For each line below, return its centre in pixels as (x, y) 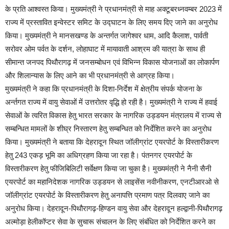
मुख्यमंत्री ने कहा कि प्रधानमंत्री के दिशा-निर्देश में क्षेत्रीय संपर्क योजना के (104, 89)
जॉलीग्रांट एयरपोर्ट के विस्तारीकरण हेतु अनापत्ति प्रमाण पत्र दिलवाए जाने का (107, 195)
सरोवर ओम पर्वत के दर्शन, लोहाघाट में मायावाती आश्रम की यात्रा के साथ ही (105, 49)
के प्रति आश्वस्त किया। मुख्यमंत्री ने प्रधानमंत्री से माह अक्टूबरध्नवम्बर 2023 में (113, 9)
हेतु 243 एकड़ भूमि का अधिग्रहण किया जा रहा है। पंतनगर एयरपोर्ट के (99, 155)
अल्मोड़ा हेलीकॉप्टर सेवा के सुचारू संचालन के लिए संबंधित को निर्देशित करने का (110, 222)
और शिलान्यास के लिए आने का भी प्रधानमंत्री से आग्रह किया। (90, 76)
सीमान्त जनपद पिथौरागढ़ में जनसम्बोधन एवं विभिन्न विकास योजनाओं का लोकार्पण (112, 62)
